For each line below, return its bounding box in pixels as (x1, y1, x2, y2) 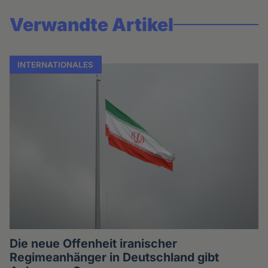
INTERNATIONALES (17, 59, 94, 69)
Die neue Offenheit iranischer (10, 236, 178, 251)
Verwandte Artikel (10, 13, 174, 35)
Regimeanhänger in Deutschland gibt (10, 250, 220, 265)
